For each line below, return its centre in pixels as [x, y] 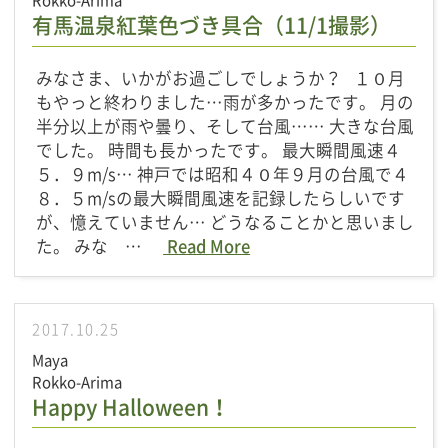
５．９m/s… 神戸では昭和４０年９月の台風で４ [223, 174]
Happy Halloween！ [131, 406]
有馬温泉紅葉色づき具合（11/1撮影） [212, 25]
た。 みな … [100, 246]
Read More [207, 246]
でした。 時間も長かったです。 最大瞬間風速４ [219, 150]
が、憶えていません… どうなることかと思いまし [225, 222]
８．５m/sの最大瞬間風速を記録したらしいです [221, 198]
